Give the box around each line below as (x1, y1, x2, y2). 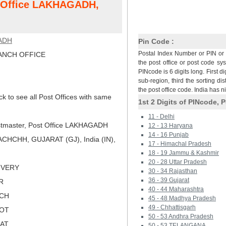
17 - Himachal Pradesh (148, 140, 211, 147)
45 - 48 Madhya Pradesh (148, 195, 216, 202)
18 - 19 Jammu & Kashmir (148, 149, 219, 156)
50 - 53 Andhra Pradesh (148, 213, 213, 220)
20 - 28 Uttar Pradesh (148, 158, 207, 165)
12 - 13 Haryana (148, 122, 193, 129)
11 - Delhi (148, 113, 175, 120)
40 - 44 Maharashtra (148, 186, 204, 193)
